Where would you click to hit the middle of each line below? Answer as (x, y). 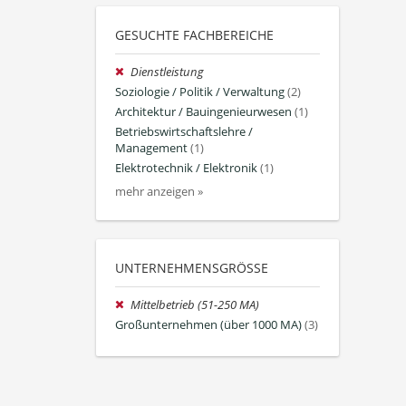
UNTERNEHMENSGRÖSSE (188, 267)
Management (151, 149)
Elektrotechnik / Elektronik (186, 169)
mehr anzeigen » (159, 191)
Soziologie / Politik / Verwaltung (200, 92)
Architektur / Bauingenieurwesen (203, 111)
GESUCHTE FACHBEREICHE (194, 34)
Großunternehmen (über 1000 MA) (208, 324)
